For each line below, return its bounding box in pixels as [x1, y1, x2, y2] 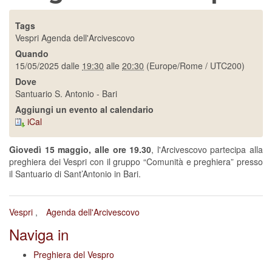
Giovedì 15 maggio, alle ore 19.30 [9, 143, 152, 156]
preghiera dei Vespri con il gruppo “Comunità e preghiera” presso [9, 155, 263, 168]
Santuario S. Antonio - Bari [15, 87, 117, 100]
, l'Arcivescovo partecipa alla [151, 143, 263, 156]
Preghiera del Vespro [33, 248, 114, 261]
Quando [15, 47, 49, 59]
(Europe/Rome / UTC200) [146, 59, 245, 72]
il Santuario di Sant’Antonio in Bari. [9, 168, 141, 180]
